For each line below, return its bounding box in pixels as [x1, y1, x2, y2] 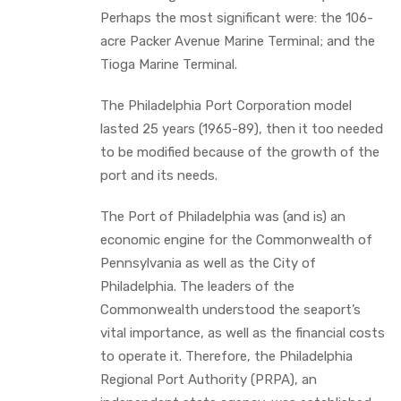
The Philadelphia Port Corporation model [100, 97, 352, 114]
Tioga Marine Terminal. [100, 55, 237, 73]
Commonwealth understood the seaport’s [100, 301, 361, 318]
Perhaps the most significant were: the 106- [100, 9, 373, 26]
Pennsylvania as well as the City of [100, 254, 316, 271]
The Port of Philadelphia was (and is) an [100, 208, 346, 225]
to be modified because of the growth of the [100, 143, 380, 160]
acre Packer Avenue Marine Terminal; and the [100, 32, 375, 49]
